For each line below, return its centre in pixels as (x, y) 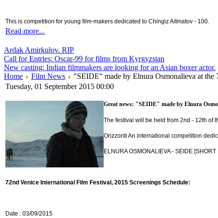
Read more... (25, 31)
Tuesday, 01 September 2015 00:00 (60, 87)
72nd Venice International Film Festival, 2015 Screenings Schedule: (98, 183)
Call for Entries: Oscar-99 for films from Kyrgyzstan (84, 59)
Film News (48, 76)
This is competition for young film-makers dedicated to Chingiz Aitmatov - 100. (107, 22)
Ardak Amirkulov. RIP (39, 50)
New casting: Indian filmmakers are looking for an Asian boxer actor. (110, 68)
